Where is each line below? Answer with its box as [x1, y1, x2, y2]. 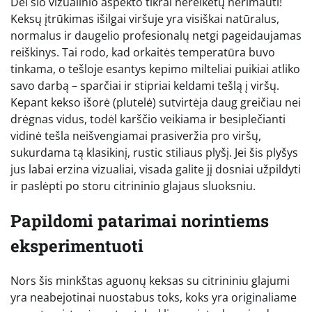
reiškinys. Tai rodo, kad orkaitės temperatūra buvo [10, 45, 275, 61]
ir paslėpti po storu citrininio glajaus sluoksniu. [10, 178, 256, 194]
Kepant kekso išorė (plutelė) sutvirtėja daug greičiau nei [10, 95, 301, 111]
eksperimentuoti [10, 235, 143, 258]
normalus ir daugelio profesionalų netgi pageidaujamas [10, 28, 302, 44]
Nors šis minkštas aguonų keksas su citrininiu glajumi [10, 272, 290, 288]
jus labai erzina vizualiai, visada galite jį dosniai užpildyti [10, 162, 301, 178]
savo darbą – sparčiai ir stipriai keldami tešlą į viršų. [10, 78, 279, 94]
